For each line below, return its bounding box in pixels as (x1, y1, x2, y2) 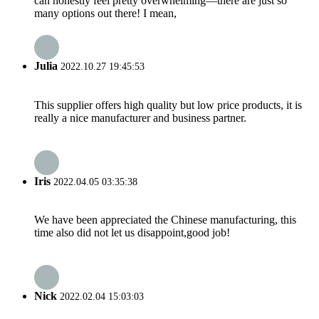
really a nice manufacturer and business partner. (34, 111, 246, 124)
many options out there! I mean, (34, 7, 177, 20)
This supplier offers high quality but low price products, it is (34, 98, 302, 111)
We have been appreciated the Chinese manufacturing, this (34, 214, 296, 226)
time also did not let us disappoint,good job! (34, 226, 230, 239)
